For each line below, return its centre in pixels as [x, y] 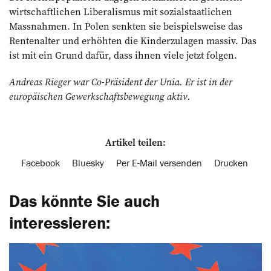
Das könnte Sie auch [84, 201]
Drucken [231, 162]
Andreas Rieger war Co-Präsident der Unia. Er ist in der [121, 81]
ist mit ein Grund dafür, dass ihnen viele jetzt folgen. [123, 55]
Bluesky [88, 162]
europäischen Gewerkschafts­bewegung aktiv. [100, 96]
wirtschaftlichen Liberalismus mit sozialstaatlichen [121, 11]
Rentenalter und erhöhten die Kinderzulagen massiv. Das [133, 40]
